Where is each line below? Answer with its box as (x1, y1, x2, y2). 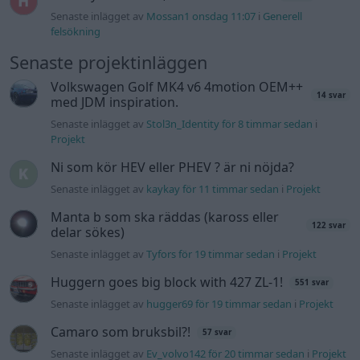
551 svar (294, 277, 329, 288)
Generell (263, 9, 303, 24)
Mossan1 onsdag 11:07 (146, 9, 256, 24)
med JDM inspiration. (51, 93, 179, 112)
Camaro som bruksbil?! (51, 323, 191, 342)
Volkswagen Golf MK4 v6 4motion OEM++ (51, 78, 304, 96)
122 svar (311, 219, 346, 231)
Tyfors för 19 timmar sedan (146, 247, 276, 262)
